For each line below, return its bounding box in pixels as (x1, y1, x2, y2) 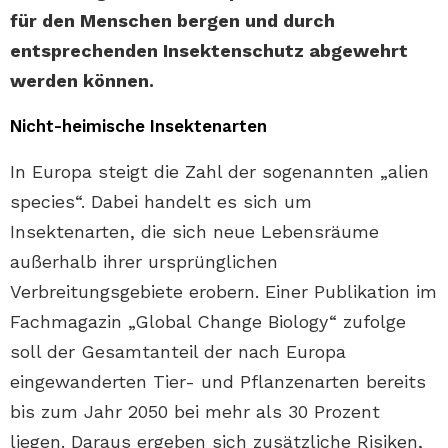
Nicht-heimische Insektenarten (10, 116, 267, 136)
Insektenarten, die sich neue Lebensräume (10, 221, 379, 242)
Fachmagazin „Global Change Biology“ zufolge (10, 311, 406, 332)
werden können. (10, 70, 154, 91)
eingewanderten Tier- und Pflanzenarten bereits (10, 371, 426, 392)
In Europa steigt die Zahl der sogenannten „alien (10, 161, 429, 182)
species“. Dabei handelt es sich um (10, 191, 312, 212)
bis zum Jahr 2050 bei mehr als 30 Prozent (10, 401, 380, 422)
